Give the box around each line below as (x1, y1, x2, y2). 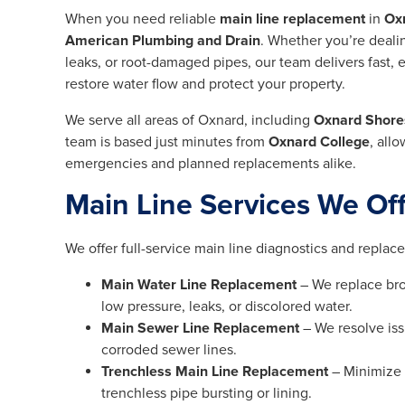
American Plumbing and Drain (65, 32, 260, 51)
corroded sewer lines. (101, 341, 237, 360)
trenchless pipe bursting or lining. (101, 384, 312, 403)
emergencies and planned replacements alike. (65, 155, 356, 174)
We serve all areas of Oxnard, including (65, 111, 314, 130)
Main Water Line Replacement (101, 276, 297, 295)
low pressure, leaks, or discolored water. (101, 297, 353, 316)
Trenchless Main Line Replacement (101, 363, 328, 381)
